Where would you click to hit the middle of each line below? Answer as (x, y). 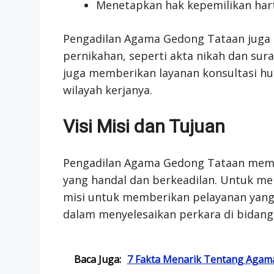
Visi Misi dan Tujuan (144, 126)
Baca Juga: (97, 259)
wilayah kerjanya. (107, 90)
